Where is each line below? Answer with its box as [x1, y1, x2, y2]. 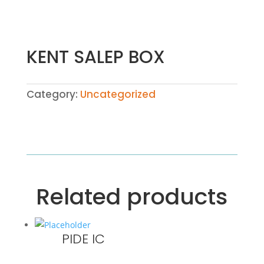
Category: [26, 87, 80, 101]
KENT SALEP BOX [26, 45, 165, 70]
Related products [36, 181, 228, 212]
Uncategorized [80, 87, 156, 101]
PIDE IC [61, 230, 105, 248]
